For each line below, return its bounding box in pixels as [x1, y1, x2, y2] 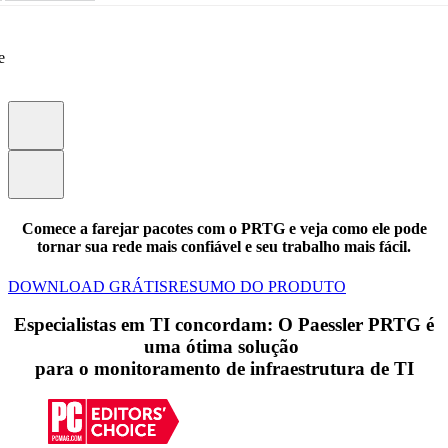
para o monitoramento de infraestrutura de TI [34, 358, 414, 380]
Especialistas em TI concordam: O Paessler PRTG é [14, 314, 434, 336]
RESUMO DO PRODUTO [168, 277, 346, 295]
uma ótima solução [144, 336, 304, 358]
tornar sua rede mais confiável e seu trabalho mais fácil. [37, 238, 411, 256]
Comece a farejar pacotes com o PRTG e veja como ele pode [21, 220, 427, 238]
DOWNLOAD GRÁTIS [8, 277, 168, 295]
